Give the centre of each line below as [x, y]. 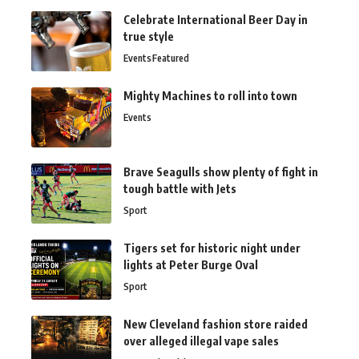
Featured [171, 58]
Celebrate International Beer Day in [216, 20]
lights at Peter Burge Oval [191, 265]
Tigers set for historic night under [212, 248]
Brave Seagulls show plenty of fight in [221, 172]
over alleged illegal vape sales [201, 341]
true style [149, 37]
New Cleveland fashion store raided [216, 325]
